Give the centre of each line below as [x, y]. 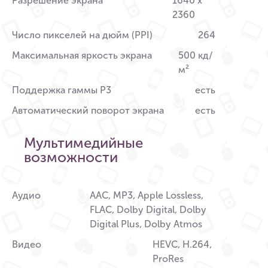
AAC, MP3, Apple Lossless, [146, 196]
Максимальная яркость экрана [82, 56]
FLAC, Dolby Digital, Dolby [148, 210]
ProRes [168, 259]
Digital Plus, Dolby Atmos [146, 224]
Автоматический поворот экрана [88, 111]
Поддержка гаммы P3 [62, 90]
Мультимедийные [83, 143]
